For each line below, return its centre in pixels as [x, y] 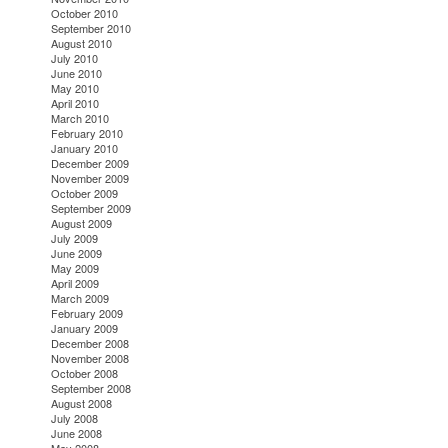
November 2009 [90, 178]
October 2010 [85, 13]
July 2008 [75, 418]
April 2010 [75, 103]
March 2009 [80, 298]
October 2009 [85, 193]
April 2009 [75, 283]
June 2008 [77, 433]
